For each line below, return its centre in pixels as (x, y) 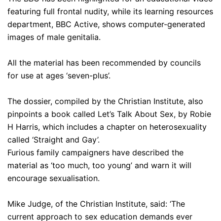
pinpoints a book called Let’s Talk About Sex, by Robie (109, 114)
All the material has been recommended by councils (104, 62)
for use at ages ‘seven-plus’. (59, 75)
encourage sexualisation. (54, 178)
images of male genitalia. (54, 37)
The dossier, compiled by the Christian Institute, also (105, 101)
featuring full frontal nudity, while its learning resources (110, 11)
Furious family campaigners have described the (95, 152)
